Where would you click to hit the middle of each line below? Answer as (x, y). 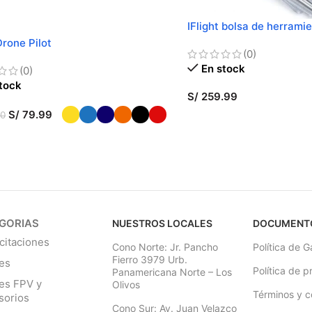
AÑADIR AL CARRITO (241, 118)
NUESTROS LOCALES (163, 223)
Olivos (126, 284)
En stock (223, 68)
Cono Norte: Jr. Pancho (165, 247)
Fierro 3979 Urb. (150, 259)
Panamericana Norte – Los (172, 272)
